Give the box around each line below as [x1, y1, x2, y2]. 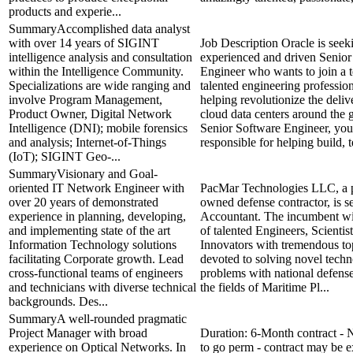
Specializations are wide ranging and [9, 78, 191, 92]
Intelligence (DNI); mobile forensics [9, 121, 188, 135]
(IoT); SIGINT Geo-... [9, 149, 121, 163]
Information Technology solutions [9, 237, 176, 251]
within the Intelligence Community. [9, 64, 184, 78]
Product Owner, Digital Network [9, 106, 172, 121]
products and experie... [9, 4, 121, 18]
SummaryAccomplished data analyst [9, 21, 190, 35]
